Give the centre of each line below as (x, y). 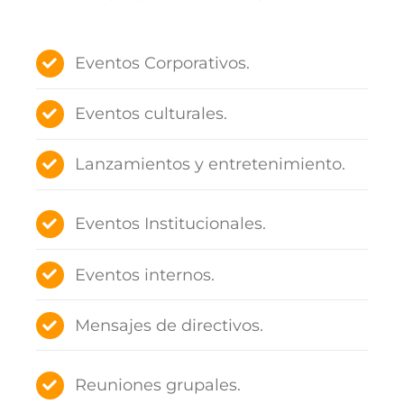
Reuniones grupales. (158, 386)
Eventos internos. (145, 275)
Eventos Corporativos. (163, 63)
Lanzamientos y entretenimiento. (211, 165)
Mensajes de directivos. (170, 325)
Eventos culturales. (151, 114)
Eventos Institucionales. (171, 224)
